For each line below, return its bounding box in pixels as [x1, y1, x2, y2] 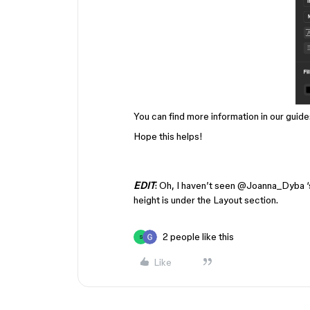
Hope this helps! [134, 131, 203, 142]
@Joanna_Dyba [237, 180, 304, 191]
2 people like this [163, 231, 234, 242]
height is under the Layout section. [134, 194, 278, 206]
